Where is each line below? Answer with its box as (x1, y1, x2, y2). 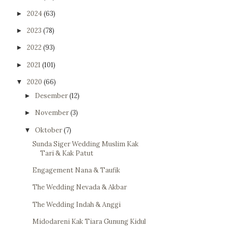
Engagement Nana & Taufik (32, 166, 121, 175)
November (34, 108, 70, 118)
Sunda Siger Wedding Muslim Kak (32, 139, 139, 148)
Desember (34, 91, 69, 100)
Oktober (34, 125, 64, 135)
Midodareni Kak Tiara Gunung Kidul (32, 217, 146, 226)
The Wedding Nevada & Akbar (32, 183, 127, 192)
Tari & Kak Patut (40, 148, 94, 158)
